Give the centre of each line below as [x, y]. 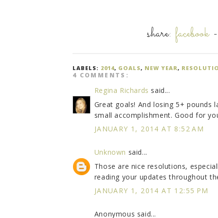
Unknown [110, 152]
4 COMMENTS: [101, 75]
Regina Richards [121, 91]
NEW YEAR [161, 68]
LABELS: [86, 68]
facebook [192, 34]
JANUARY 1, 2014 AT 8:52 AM [149, 129]
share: [161, 34]
